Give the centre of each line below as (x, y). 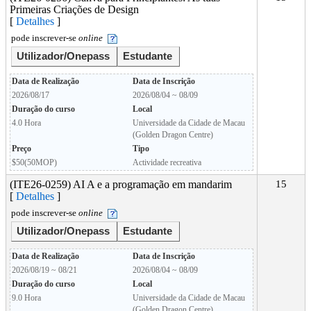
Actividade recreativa (167, 162)
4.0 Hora (26, 123)
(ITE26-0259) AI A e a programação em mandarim (121, 184)
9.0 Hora (26, 298)
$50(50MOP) (34, 162)
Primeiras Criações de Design (74, 9)
